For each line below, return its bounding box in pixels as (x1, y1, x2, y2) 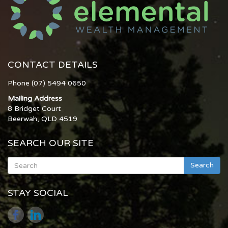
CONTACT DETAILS (8, 59, 98, 71)
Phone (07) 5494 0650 (8, 79, 86, 88)
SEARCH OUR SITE (8, 137, 94, 149)
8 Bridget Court (8, 104, 61, 113)
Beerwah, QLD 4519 (8, 115, 77, 124)
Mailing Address (8, 94, 62, 103)
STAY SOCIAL (8, 187, 68, 199)
